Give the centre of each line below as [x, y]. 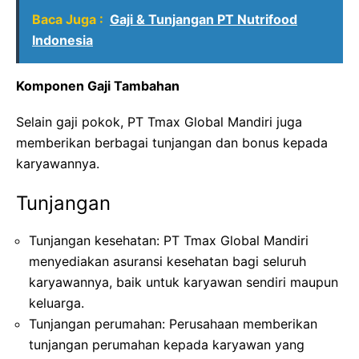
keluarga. [56, 303]
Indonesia [63, 40]
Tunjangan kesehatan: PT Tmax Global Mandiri [169, 240]
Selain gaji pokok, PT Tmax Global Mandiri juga [159, 121]
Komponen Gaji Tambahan [98, 85]
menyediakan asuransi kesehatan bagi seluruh [167, 261]
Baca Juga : [68, 19]
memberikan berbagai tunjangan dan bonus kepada [172, 142]
